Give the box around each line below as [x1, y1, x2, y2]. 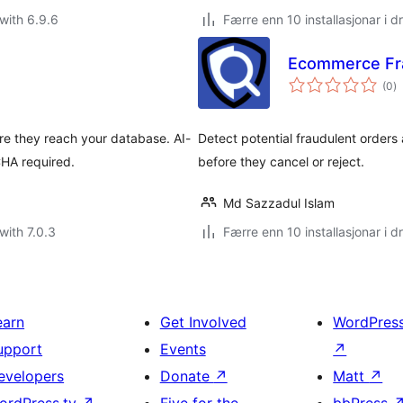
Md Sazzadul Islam [223, 195, 335, 210]
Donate [159, 367, 214, 385]
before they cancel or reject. [198, 154, 364, 169]
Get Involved [159, 313, 246, 331]
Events [159, 340, 206, 358]
